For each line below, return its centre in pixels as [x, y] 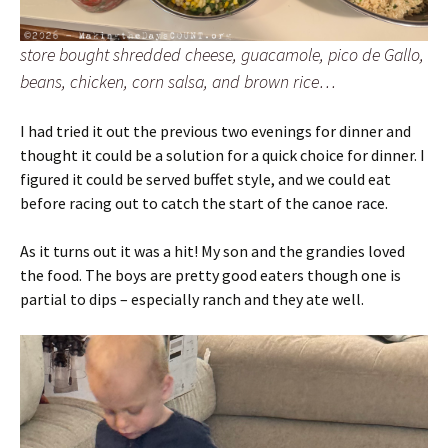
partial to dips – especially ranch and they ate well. [192, 299]
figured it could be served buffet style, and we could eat [205, 179]
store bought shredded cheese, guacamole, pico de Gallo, [222, 55]
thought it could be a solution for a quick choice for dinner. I [222, 155]
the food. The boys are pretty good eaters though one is [210, 275]
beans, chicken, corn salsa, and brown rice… [178, 82]
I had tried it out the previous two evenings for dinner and [215, 131]
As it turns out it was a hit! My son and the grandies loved [212, 251]
